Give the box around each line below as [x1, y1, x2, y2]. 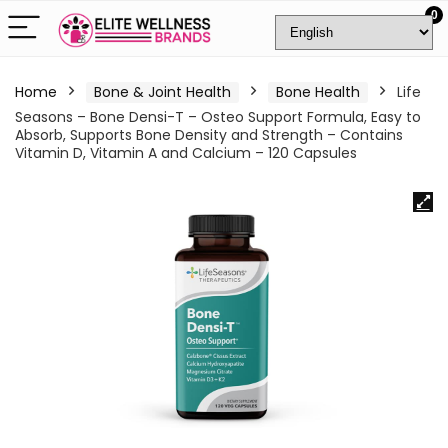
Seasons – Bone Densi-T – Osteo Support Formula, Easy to [15, 107, 421, 127]
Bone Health [276, 82, 360, 102]
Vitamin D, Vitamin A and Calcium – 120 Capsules [15, 143, 357, 163]
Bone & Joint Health [94, 82, 231, 102]
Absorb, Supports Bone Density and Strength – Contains [15, 125, 403, 145]
